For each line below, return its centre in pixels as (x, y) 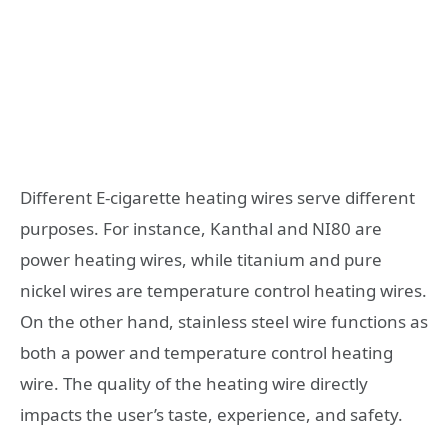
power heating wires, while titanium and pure (201, 259)
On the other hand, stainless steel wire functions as (224, 321)
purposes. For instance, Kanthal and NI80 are (201, 228)
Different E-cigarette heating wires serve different (217, 197)
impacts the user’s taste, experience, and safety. (211, 414)
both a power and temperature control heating (206, 352)
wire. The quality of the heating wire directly (194, 383)
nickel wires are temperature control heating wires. (223, 290)
